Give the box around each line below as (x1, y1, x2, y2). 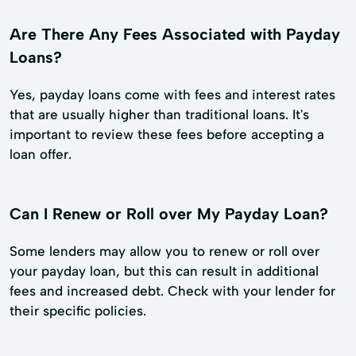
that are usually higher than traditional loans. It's (10, 106, 309, 123)
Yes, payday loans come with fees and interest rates (10, 87, 335, 103)
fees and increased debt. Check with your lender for (10, 282, 335, 299)
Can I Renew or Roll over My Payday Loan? (10, 204, 328, 224)
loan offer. (10, 146, 72, 163)
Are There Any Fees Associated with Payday (10, 25, 340, 44)
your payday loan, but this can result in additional (10, 262, 319, 279)
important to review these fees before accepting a (10, 126, 324, 143)
